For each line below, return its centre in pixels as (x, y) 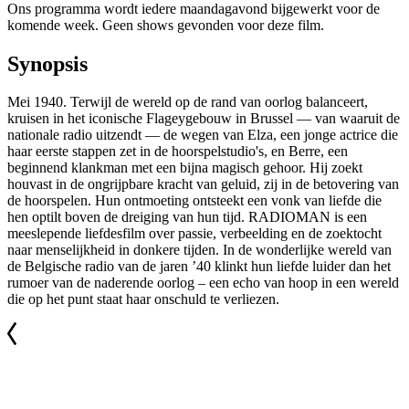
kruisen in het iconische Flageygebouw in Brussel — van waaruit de (204, 119)
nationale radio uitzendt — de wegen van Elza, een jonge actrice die (203, 135)
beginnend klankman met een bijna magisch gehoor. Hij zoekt (185, 168)
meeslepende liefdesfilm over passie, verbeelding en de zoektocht (194, 234)
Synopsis (47, 63)
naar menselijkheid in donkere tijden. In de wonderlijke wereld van (199, 250)
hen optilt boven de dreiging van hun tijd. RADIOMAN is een (187, 217)
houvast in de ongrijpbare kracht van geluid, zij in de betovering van (203, 184)
